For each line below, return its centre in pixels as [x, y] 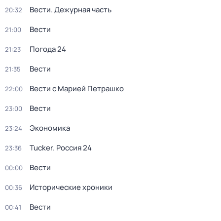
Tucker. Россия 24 [61, 148]
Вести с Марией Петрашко [77, 89]
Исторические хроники [71, 187]
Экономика [50, 128]
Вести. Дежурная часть [71, 10]
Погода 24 [48, 49]
